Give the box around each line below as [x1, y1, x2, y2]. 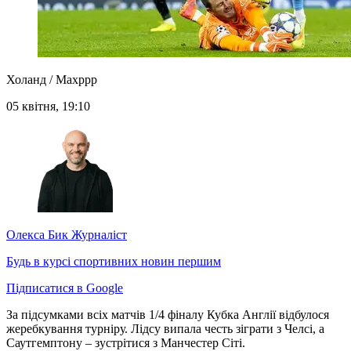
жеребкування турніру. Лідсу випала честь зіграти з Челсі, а [6, 322, 324, 336]
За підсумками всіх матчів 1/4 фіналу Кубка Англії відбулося [6, 308, 329, 322]
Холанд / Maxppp [6, 73, 97, 87]
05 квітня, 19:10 [6, 100, 90, 114]
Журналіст [68, 228, 127, 242]
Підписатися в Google [6, 281, 123, 295]
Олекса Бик [6, 228, 68, 242]
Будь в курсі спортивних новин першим [6, 255, 221, 269]
